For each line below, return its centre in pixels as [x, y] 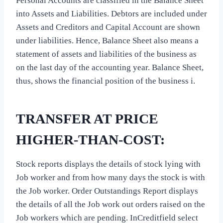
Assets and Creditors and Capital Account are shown [108, 27]
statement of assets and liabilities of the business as [106, 54]
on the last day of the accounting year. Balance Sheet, [110, 68]
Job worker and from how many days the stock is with [111, 178]
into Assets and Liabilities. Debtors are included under [111, 14]
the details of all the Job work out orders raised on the [111, 205]
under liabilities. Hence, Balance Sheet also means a [107, 41]
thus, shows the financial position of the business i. [106, 81]
